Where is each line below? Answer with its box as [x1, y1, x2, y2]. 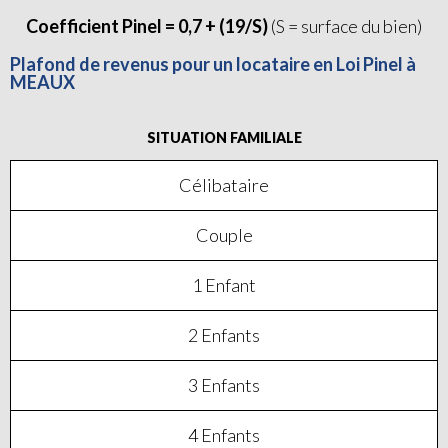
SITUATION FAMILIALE [146, 128, 302, 146]
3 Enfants [188, 374, 260, 396]
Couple [195, 224, 253, 246]
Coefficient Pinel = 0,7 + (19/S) [26, 15, 271, 37]
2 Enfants [188, 324, 260, 346]
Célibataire [179, 174, 269, 196]
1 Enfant [192, 274, 256, 296]
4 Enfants [188, 424, 260, 446]
